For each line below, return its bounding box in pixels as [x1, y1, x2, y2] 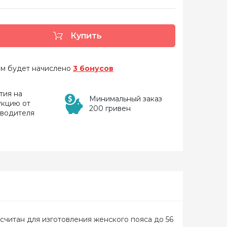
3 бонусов [73, 63, 113, 73]
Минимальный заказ [89, 94, 162, 103]
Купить [68, 31, 102, 41]
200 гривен [89, 103, 131, 113]
